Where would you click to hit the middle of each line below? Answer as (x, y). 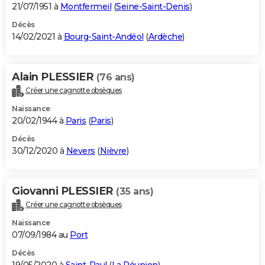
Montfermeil (85, 7)
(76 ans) (115, 77)
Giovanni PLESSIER (64, 191)
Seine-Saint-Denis (153, 7)
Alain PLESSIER (54, 77)
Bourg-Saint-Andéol (104, 37)
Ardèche (165, 37)
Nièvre (113, 151)
